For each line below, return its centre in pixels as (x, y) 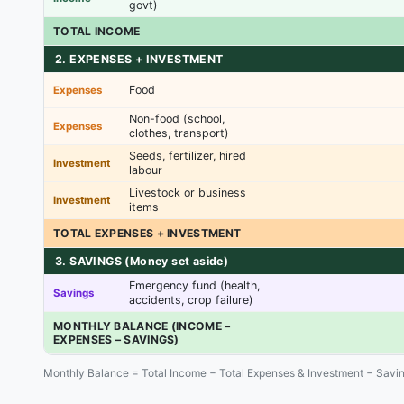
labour (146, 170)
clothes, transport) (179, 133)
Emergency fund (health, (194, 285)
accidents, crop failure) (191, 300)
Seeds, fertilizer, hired (188, 156)
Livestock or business (188, 193)
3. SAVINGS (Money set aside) (142, 261)
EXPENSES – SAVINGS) (116, 340)
